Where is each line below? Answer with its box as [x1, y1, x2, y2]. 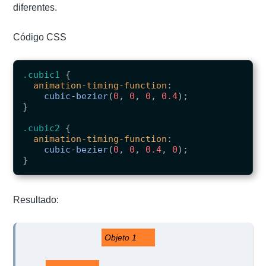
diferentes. [13, 2, 58, 13]
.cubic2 [23, 123, 61, 134]
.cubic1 [23, 69, 61, 81]
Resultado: [13, 195, 59, 205]
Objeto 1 [151, 233, 183, 243]
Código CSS [13, 32, 67, 43]
